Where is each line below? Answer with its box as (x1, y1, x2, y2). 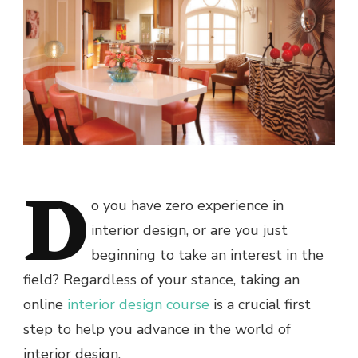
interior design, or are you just (91, 221, 288, 241)
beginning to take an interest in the (91, 245, 324, 265)
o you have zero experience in (91, 196, 284, 216)
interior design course (67, 295, 209, 315)
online (23, 295, 67, 315)
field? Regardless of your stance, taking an (23, 270, 300, 290)
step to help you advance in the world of (23, 320, 291, 340)
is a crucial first (209, 295, 311, 315)
